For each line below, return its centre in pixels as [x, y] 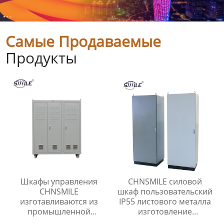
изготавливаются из [59, 202]
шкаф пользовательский [165, 192]
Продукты [41, 57]
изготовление [165, 212]
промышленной [59, 212]
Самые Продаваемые [83, 41]
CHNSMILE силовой [165, 182]
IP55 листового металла [165, 202]
